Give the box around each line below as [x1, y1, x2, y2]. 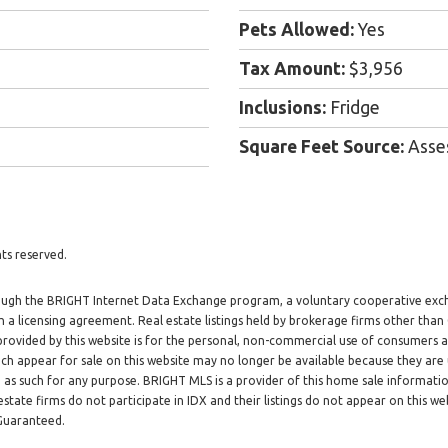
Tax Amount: [239, 59, 345, 79]
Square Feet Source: [239, 137, 404, 157]
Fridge [326, 98, 380, 118]
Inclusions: [239, 98, 326, 118]
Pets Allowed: [239, 20, 354, 40]
